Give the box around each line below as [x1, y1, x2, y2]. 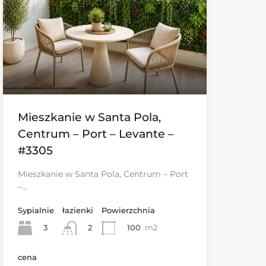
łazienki [62, 205, 93, 215]
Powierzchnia [101, 205, 155, 215]
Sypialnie [17, 205, 54, 215]
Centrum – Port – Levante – [17, 126, 174, 141]
